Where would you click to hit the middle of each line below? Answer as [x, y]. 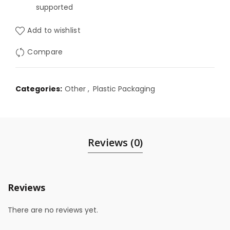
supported [55, 7]
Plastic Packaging [124, 89]
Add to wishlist [54, 31]
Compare [45, 52]
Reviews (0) [115, 142]
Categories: [40, 89]
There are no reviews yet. [53, 210]
